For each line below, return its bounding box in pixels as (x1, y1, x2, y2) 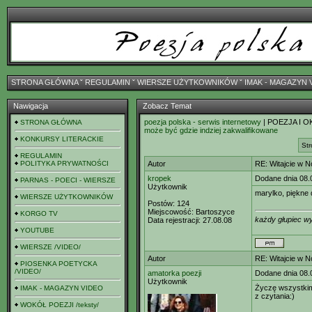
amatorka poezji (148, 269, 201, 277)
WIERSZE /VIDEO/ (20, 243, 81, 251)
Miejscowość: (148, 208, 194, 216)
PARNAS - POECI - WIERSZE (20, 176, 116, 184)
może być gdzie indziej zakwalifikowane (144, 126, 278, 134)
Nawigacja (13, 102, 48, 110)
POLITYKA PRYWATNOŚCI (20, 159, 109, 167)
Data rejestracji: (148, 216, 201, 224)
